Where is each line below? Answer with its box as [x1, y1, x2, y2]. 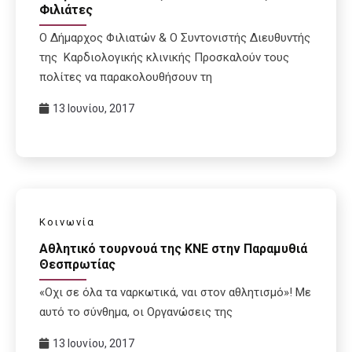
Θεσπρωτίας [39, 257, 115, 273]
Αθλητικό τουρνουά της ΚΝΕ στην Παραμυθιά [39, 241, 307, 257]
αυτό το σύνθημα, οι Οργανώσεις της [39, 305, 233, 320]
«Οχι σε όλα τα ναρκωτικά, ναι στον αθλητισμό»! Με [39, 285, 311, 300]
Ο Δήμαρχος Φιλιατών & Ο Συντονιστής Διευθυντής [39, 30, 310, 45]
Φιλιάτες [39, 2, 93, 17]
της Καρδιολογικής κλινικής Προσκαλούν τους [39, 49, 289, 64]
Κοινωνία [39, 215, 95, 228]
